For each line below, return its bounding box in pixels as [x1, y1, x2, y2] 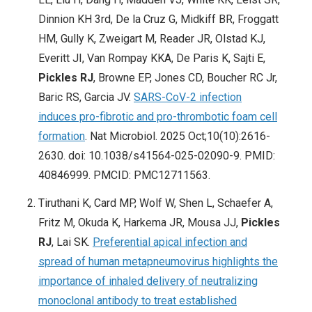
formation [38, 130, 85, 143]
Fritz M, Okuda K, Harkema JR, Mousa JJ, [38, 216, 241, 230]
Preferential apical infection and [93, 235, 247, 249]
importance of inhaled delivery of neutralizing [38, 274, 258, 288]
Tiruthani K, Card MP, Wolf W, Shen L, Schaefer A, [38, 196, 273, 210]
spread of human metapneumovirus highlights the [38, 255, 278, 269]
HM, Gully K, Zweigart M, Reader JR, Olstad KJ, [38, 32, 265, 46]
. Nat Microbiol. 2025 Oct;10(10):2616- [85, 130, 270, 143]
